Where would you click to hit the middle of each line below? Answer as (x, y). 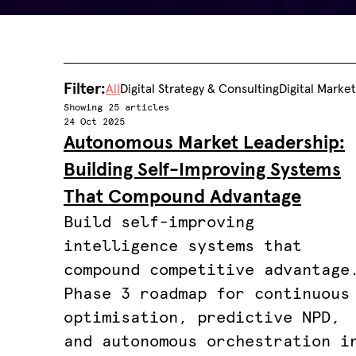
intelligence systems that (183, 246)
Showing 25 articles (116, 108)
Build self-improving (159, 222)
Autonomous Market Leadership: (204, 143)
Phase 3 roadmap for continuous (207, 294)
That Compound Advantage (182, 197)
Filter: (85, 89)
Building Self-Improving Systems (202, 170)
